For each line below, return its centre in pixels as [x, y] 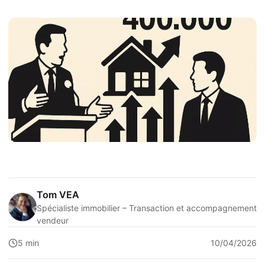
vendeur [53, 220]
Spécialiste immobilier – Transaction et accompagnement [147, 208]
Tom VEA [58, 195]
